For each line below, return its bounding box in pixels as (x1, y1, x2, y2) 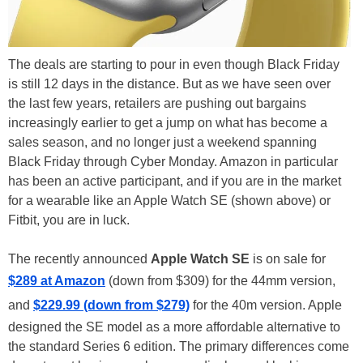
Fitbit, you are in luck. (8, 212, 130, 227)
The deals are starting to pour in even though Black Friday (8, 57, 340, 71)
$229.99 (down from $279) (33, 297, 190, 312)
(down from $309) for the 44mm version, (105, 273, 335, 288)
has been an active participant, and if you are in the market (8, 173, 341, 188)
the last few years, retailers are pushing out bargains (8, 96, 306, 110)
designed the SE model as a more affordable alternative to (8, 319, 340, 334)
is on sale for (250, 251, 326, 266)
